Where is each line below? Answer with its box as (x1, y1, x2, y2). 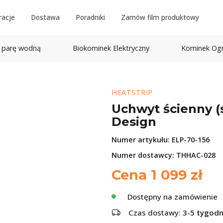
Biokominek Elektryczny (73, 43, 149, 53)
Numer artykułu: (111, 135, 172, 144)
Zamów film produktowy (121, 12, 200, 22)
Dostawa (31, 12, 60, 22)
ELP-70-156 (172, 135, 210, 144)
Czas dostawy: (128, 208, 183, 218)
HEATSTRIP (111, 88, 153, 97)
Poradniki (76, 12, 106, 22)
